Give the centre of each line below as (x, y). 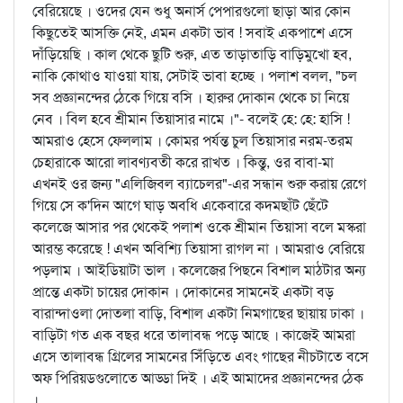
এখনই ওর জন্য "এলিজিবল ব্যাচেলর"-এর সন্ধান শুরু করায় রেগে (199, 184)
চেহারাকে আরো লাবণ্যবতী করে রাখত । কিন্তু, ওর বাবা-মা (183, 162)
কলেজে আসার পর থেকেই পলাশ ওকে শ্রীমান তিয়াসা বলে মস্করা (199, 227)
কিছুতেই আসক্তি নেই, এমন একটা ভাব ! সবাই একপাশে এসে (193, 33)
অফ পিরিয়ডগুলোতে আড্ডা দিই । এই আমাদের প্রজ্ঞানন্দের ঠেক (198, 378)
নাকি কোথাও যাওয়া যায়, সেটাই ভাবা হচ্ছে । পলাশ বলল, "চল (195, 76)
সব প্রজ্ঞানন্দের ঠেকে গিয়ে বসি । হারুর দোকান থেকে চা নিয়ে (191, 98)
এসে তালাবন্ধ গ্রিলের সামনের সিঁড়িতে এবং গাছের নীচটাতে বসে (201, 357)
